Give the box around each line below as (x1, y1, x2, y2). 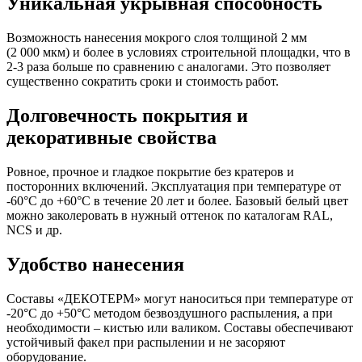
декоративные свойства (6, 127, 217, 149)
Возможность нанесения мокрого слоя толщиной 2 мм (6, 31, 307, 45)
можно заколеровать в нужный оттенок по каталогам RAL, (6, 208, 333, 223)
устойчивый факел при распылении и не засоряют (6, 335, 285, 349)
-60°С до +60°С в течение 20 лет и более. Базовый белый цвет (6, 194, 348, 208)
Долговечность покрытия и (6, 105, 248, 127)
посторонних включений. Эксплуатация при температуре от (6, 179, 341, 194)
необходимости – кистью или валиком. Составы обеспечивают (6, 320, 353, 335)
